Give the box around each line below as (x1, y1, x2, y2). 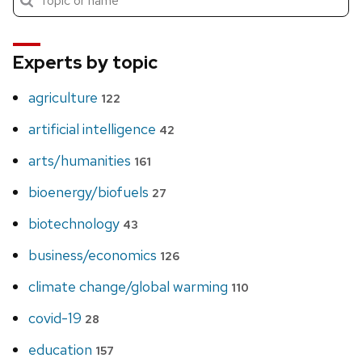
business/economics (28, 246, 161, 265)
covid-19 (28, 309, 86, 328)
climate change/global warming (28, 277, 232, 297)
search (13, 2, 51, 19)
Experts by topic (13, 50, 158, 75)
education (28, 340, 96, 360)
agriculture (28, 88, 102, 107)
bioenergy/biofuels (28, 183, 153, 202)
